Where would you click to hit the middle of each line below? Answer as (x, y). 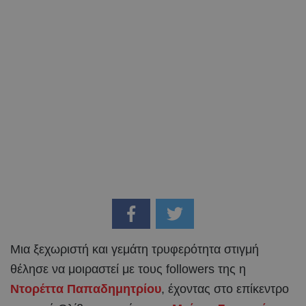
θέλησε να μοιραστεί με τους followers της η (128, 269)
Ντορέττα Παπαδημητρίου (86, 289)
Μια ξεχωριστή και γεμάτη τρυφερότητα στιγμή (135, 249)
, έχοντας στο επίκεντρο (225, 289)
